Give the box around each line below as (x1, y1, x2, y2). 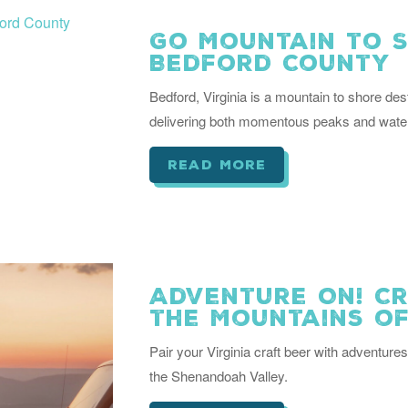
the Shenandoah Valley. (149, 366, 288, 385)
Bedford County (149, 48, 391, 78)
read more (168, 156, 266, 174)
